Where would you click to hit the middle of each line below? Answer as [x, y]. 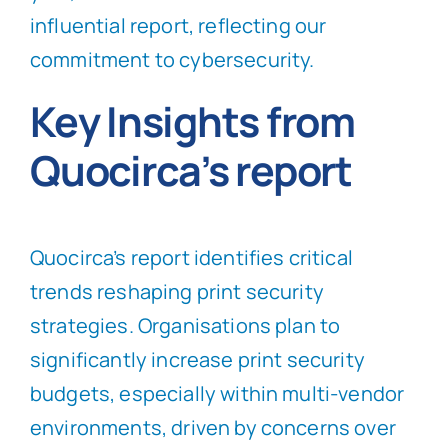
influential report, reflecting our [178, 26]
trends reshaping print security [176, 291]
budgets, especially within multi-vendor [217, 393]
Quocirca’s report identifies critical [191, 257]
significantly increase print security [197, 359]
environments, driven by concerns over [212, 427]
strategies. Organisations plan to [185, 325]
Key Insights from [192, 121]
